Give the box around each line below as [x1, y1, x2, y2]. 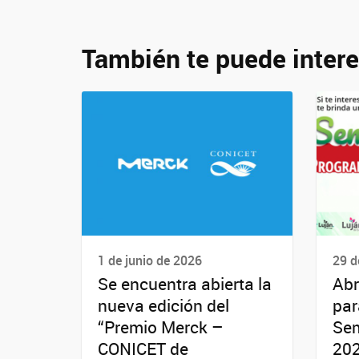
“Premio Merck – [98, 316, 224, 339]
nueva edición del [98, 294, 229, 317]
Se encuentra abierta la [98, 272, 272, 296]
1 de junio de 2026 [98, 252, 202, 269]
